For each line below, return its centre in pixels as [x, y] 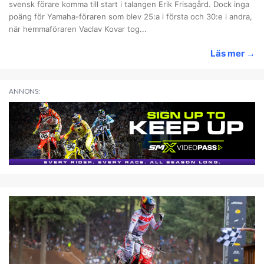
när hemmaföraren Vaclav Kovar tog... [78, 29]
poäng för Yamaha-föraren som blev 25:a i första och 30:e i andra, [131, 16]
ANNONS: [24, 91]
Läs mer [228, 53]
